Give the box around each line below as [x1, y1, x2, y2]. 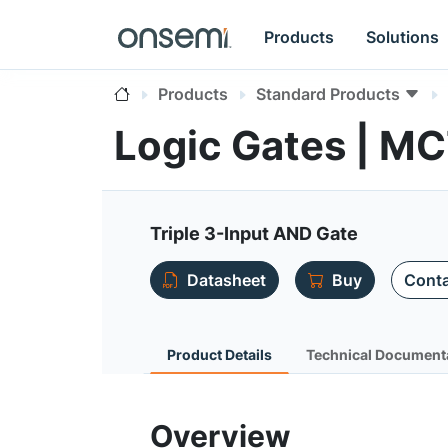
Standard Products [256, 84, 400, 104]
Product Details [167, 346, 272, 363]
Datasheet [187, 270, 266, 290]
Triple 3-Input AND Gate [150, 223, 358, 244]
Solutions [366, 26, 440, 47]
